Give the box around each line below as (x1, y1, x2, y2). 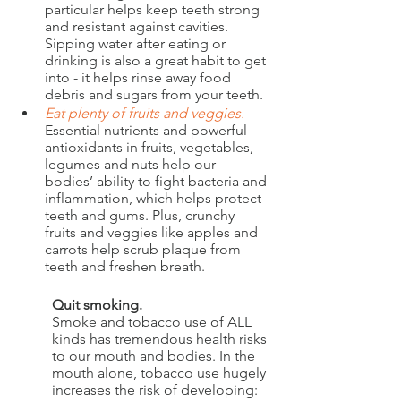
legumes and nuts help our (45, 155, 219, 173)
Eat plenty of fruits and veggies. (45, 104, 248, 122)
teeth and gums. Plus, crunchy (45, 206, 238, 224)
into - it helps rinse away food (45, 68, 235, 86)
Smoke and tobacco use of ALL (52, 312, 255, 330)
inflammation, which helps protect (45, 189, 265, 207)
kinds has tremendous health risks (52, 329, 270, 347)
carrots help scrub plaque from (45, 240, 244, 258)
